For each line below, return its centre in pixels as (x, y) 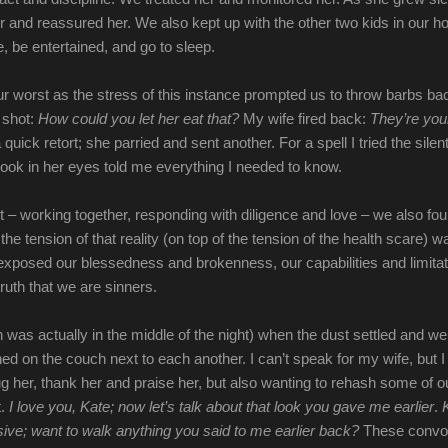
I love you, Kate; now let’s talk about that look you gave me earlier (221, 406)
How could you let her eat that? (138, 118)
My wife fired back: (304, 118)
